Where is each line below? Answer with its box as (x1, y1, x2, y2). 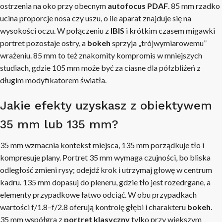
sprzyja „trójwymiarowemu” (111, 38, 207, 48)
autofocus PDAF (108, 1, 168, 10)
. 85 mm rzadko (168, 1, 220, 10)
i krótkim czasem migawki (124, 26, 215, 35)
